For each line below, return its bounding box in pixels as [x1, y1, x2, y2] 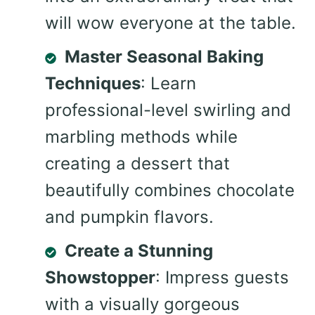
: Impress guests [155, 267, 289, 288]
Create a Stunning [65, 240, 213, 262]
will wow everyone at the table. [45, 13, 296, 34]
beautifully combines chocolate [45, 180, 295, 201]
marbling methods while [45, 127, 238, 148]
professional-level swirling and [45, 100, 291, 121]
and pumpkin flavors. [45, 207, 214, 228]
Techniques [45, 73, 141, 94]
